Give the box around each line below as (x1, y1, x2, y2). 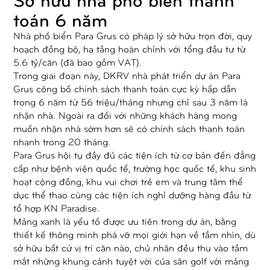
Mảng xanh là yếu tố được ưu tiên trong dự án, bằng (13, 215, 237, 227)
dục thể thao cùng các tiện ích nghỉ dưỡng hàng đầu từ (13, 188, 251, 200)
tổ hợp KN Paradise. (13, 201, 100, 213)
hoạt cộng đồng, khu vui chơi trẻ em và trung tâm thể (13, 175, 243, 187)
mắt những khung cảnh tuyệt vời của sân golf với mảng (13, 254, 250, 266)
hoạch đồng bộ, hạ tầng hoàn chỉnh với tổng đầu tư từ (13, 42, 246, 54)
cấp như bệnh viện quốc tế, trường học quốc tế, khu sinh (13, 162, 257, 174)
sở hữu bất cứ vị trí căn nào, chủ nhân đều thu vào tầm (13, 241, 248, 253)
